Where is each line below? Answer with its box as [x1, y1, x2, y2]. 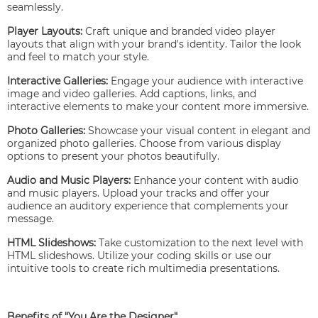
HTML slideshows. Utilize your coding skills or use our [7, 249, 272, 263]
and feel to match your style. [7, 50, 149, 64]
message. [7, 212, 54, 226]
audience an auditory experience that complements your [7, 199, 289, 213]
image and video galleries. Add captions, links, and [7, 87, 256, 101]
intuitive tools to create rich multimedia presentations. [7, 262, 280, 275]
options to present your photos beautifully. [7, 150, 219, 163]
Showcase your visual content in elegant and [85, 124, 310, 138]
